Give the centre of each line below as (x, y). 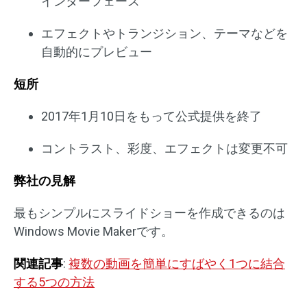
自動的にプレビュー (97, 51)
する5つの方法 (54, 282)
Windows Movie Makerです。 (94, 231)
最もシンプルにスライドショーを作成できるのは (149, 212)
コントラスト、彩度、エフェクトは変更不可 (164, 148)
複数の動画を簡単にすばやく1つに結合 (177, 263)
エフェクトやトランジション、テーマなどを (164, 33)
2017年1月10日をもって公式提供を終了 (151, 116)
